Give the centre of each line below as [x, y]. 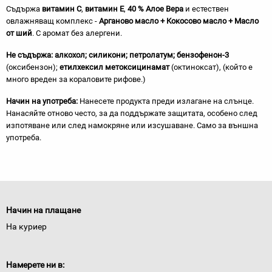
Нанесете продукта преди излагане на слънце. [166, 101]
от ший [19, 33]
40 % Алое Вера [155, 9]
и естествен [206, 9]
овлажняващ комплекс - [53, 21]
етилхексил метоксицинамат [114, 67]
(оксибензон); [33, 67]
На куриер [26, 226]
